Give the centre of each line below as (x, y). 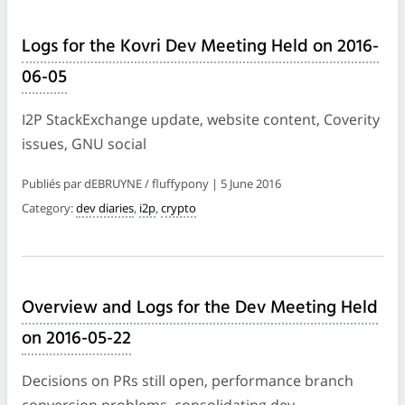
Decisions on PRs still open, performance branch (188, 380)
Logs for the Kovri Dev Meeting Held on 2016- (200, 47)
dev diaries (105, 207)
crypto (179, 207)
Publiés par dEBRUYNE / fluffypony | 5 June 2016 (151, 183)
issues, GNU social (84, 143)
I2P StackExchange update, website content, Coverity (201, 119)
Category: (49, 207)
